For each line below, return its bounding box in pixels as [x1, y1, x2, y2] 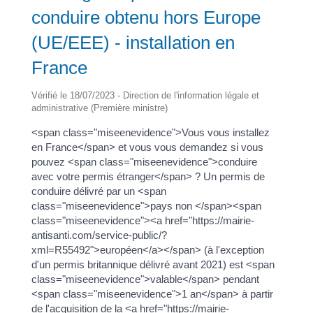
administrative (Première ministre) [31, 102, 168, 113]
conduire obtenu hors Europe [31, 6, 261, 28]
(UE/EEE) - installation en [31, 31, 235, 53]
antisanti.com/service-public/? [31, 228, 167, 241]
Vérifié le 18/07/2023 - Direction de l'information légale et [31, 89, 259, 101]
